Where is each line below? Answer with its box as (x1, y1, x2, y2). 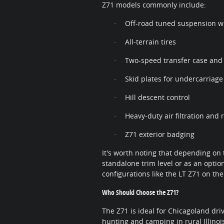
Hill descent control (125, 92, 190, 102)
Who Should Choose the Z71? (102, 187, 178, 197)
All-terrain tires (125, 37, 176, 47)
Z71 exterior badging (125, 129, 194, 139)
